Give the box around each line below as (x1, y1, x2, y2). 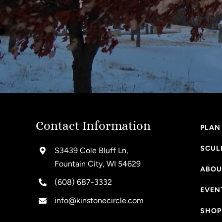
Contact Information (35, 118, 151, 133)
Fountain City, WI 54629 (55, 159, 141, 169)
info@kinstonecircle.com (55, 196, 144, 206)
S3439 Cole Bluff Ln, (55, 146, 129, 156)
